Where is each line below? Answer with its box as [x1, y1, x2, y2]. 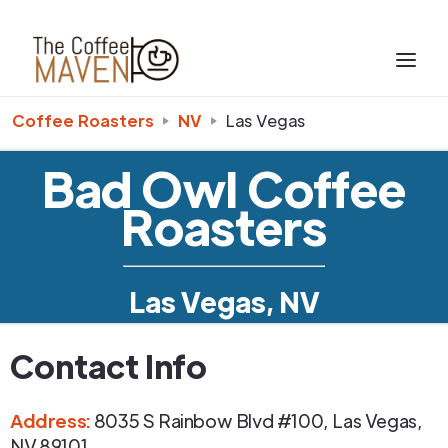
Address [10, 409, 87, 432]
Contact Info [10, 345, 207, 386]
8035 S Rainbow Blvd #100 [93, 409, 324, 432]
